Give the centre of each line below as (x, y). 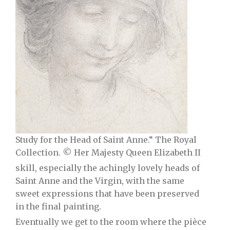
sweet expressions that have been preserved (107, 194)
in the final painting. (58, 206)
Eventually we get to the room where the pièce (111, 222)
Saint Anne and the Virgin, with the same (100, 181)
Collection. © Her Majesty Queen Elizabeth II (108, 152)
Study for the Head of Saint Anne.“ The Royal (106, 140)
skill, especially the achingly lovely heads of (108, 168)
